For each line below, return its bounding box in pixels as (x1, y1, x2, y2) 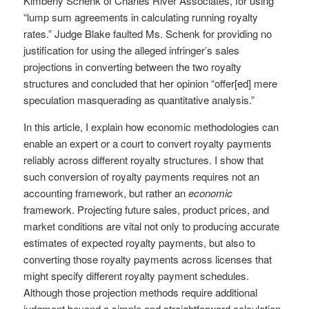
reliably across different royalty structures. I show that (23, 152, 264, 167)
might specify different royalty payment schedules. (23, 268, 250, 283)
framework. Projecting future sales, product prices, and (23, 201, 270, 217)
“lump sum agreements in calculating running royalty (23, 9, 259, 24)
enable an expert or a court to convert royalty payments (23, 135, 272, 150)
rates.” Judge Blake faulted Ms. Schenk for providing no (23, 26, 272, 41)
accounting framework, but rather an (23, 185, 189, 200)
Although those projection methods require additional (23, 284, 258, 299)
